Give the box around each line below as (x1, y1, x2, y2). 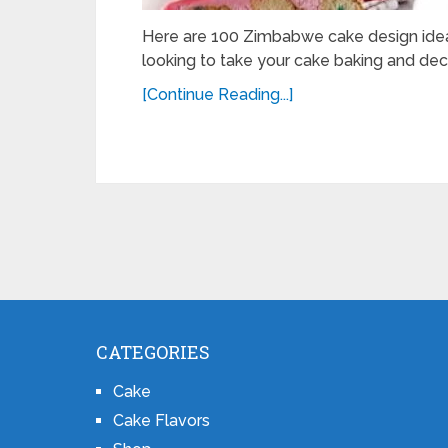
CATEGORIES (96, 340, 210, 364)
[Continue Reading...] (142, 85, 293, 104)
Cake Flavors (113, 411, 210, 430)
